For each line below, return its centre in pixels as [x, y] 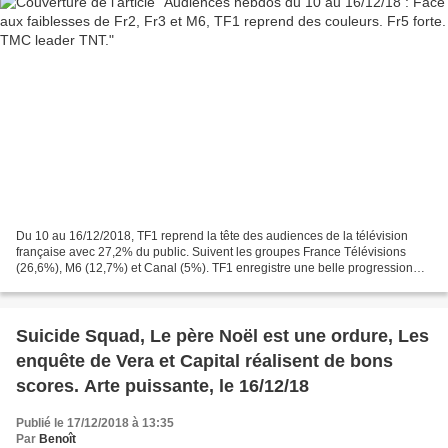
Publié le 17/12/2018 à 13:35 [95, 423]
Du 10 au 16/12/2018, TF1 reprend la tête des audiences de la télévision [212, 236]
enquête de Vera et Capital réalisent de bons [204, 361]
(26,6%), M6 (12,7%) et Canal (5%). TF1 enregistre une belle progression [214, 268]
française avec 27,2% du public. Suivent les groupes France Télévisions [211, 252]
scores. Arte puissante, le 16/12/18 [162, 386]
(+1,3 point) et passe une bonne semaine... [132, 284]
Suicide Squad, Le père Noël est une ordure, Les [222, 336]
